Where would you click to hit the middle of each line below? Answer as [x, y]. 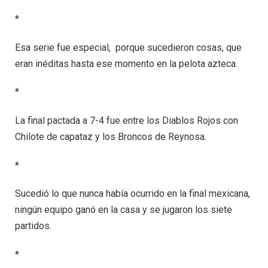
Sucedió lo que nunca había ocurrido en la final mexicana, [133, 194]
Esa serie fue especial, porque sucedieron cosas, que [128, 47]
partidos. [33, 226]
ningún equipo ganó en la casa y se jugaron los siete [124, 210]
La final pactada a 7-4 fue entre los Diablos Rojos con [127, 121]
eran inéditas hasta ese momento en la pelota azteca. [126, 63]
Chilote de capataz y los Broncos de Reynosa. [111, 137]
